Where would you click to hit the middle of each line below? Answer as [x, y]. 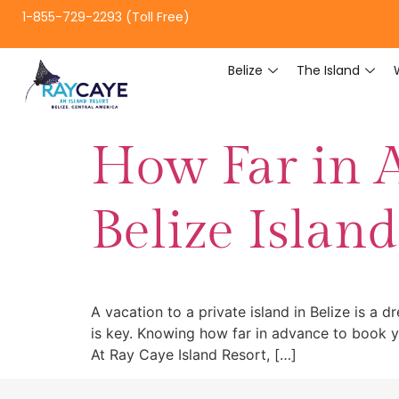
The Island [328, 70]
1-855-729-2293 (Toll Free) [106, 17]
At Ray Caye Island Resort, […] [194, 355]
